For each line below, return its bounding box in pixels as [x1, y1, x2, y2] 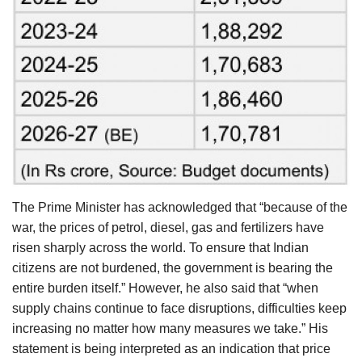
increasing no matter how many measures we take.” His [12, 321, 328, 335]
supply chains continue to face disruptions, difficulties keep [12, 301, 347, 315]
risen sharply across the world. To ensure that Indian [12, 240, 309, 255]
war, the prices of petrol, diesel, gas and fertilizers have [12, 220, 324, 234]
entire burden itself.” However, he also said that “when [12, 280, 318, 295]
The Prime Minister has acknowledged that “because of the [12, 200, 347, 214]
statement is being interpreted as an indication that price [12, 341, 330, 356]
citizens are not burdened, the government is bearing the [12, 260, 333, 275]
